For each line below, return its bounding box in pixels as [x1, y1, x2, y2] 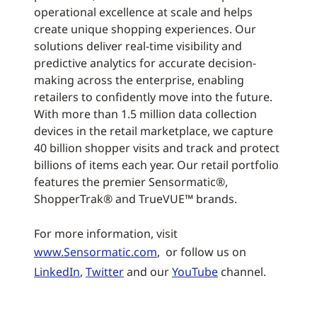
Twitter [86, 264, 124, 279]
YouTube [172, 264, 218, 279]
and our [124, 264, 172, 279]
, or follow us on [157, 244, 246, 260]
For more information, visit [34, 226, 178, 241]
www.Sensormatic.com [34, 244, 157, 260]
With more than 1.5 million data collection [34, 106, 257, 122]
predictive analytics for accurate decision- [34, 55, 256, 71]
